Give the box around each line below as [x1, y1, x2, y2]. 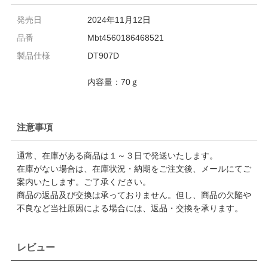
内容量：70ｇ [87, 77, 139, 87]
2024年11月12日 [87, 14, 151, 25]
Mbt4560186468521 [87, 32, 164, 42]
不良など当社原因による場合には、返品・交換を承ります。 [16, 203, 243, 213]
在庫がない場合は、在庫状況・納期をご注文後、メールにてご [16, 163, 251, 173]
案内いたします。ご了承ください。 [16, 176, 151, 187]
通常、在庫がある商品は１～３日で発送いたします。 [16, 150, 218, 160]
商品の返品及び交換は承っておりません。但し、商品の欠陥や [16, 190, 251, 200]
